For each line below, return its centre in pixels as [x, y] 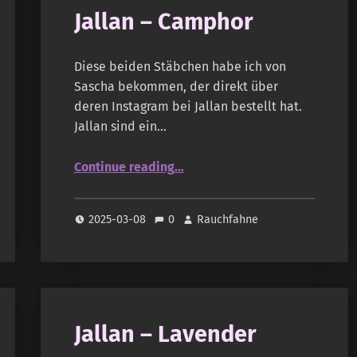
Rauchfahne [228, 220]
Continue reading [124, 167]
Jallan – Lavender [165, 335]
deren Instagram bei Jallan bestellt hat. [188, 107]
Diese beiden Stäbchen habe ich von [180, 67]
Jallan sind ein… [120, 127]
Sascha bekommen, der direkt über [176, 87]
